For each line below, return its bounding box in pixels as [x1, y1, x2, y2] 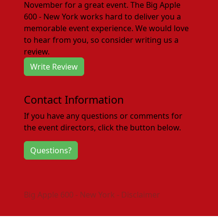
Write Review [30, 61, 78, 72]
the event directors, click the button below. [24, 122, 182, 133]
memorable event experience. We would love [24, 23, 189, 34]
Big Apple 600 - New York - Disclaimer [24, 189, 161, 200]
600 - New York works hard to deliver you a [24, 11, 182, 22]
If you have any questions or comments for [24, 110, 183, 121]
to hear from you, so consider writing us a [24, 35, 179, 45]
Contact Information [24, 92, 124, 107]
